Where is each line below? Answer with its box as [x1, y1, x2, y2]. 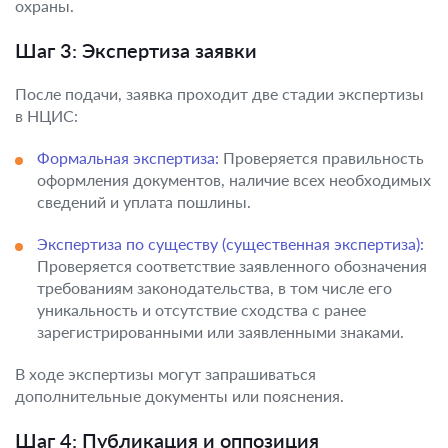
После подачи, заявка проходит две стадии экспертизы [15, 84, 424, 103]
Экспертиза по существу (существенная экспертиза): [37, 234, 424, 253]
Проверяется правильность [219, 148, 424, 167]
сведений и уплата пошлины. [37, 192, 251, 211]
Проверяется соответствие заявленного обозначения [37, 256, 427, 275]
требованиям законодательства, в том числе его [37, 278, 392, 297]
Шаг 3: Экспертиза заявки [15, 38, 257, 62]
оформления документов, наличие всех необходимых [37, 170, 431, 189]
